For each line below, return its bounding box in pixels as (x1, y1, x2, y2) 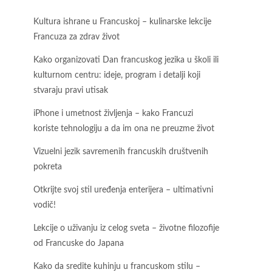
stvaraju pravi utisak (33, 86, 108, 95)
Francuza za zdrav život (33, 33, 122, 41)
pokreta (33, 163, 62, 171)
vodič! (33, 201, 56, 209)
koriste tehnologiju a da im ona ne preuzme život (33, 124, 214, 133)
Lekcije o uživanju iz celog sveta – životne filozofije (33, 224, 219, 233)
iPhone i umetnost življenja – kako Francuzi (33, 109, 193, 118)
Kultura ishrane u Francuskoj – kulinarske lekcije (33, 18, 211, 26)
